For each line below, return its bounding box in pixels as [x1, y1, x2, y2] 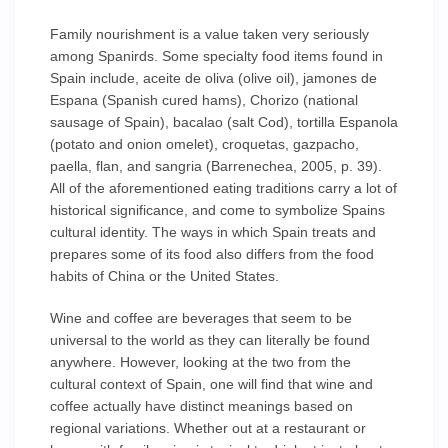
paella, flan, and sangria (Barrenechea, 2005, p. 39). [50, 158, 382, 174]
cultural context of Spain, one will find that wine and [50, 376, 373, 392]
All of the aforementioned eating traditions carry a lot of [50, 180, 397, 196]
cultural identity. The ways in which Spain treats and [50, 224, 376, 240]
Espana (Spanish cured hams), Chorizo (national [50, 92, 358, 108]
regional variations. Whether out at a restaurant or [50, 420, 366, 436]
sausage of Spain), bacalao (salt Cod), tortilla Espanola [50, 114, 398, 130]
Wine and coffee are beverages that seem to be [50, 310, 352, 326]
